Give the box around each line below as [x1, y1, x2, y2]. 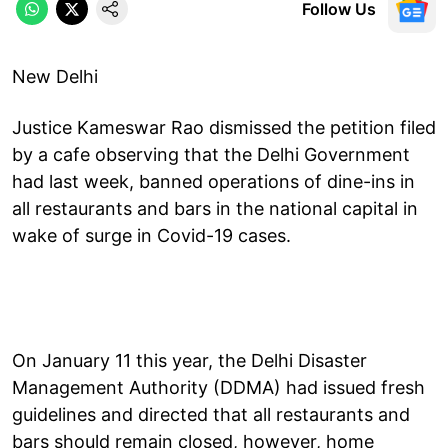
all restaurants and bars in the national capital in [12, 197, 418, 219]
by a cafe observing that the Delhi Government [12, 143, 410, 165]
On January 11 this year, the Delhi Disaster [12, 349, 367, 371]
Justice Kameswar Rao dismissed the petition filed [12, 116, 436, 138]
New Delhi [12, 65, 98, 87]
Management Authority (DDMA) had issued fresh [12, 376, 425, 398]
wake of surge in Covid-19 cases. [12, 224, 296, 246]
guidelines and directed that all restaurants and [12, 403, 410, 425]
